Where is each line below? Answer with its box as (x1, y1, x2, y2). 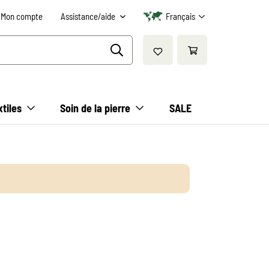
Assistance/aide (61, 11, 117, 22)
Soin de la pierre (60, 101, 131, 115)
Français (166, 11, 195, 22)
